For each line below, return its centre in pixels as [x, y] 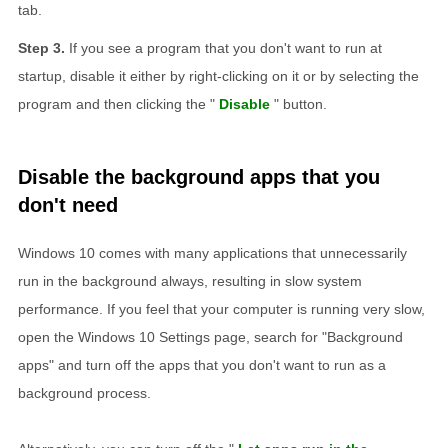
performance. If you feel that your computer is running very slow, [221, 308]
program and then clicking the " [116, 103]
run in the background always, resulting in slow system [190, 280]
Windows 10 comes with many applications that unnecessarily [212, 252]
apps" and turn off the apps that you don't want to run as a [202, 364]
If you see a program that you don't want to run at [225, 47]
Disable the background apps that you [199, 176]
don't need [68, 204]
